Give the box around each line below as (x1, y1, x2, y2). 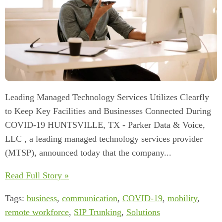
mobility (167, 193, 197, 203)
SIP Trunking (74, 207, 121, 217)
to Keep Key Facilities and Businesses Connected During (5, 106, 211, 116)
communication (62, 193, 117, 203)
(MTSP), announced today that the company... (5, 147, 171, 158)
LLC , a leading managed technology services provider (5, 133, 203, 144)
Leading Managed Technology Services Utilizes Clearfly (5, 92, 209, 102)
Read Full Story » (5, 170, 69, 180)
